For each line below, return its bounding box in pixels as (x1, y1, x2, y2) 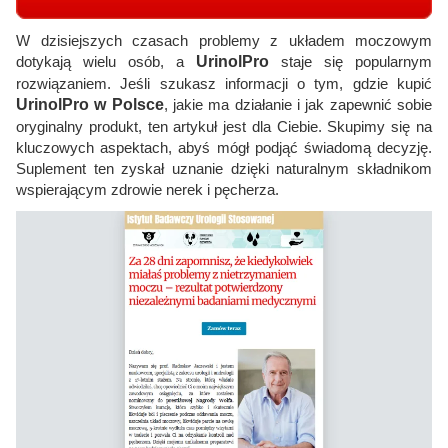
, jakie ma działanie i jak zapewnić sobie (163, 96, 433, 114)
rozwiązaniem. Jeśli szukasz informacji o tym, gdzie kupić (16, 75, 432, 93)
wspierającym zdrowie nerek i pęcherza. (16, 181, 279, 199)
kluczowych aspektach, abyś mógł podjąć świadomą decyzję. (16, 139, 432, 157)
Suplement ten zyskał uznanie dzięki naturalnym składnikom (16, 160, 432, 178)
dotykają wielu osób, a (16, 53, 196, 71)
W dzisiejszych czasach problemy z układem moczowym (16, 32, 432, 50)
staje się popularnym (269, 53, 432, 71)
